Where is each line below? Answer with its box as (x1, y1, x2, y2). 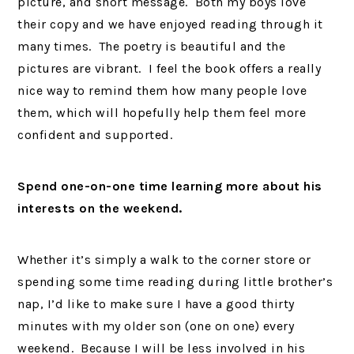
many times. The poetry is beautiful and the (17, 39, 286, 54)
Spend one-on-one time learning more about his (17, 179, 322, 194)
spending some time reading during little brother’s (17, 274, 333, 289)
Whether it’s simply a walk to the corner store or (17, 252, 311, 267)
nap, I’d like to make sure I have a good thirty (17, 296, 295, 311)
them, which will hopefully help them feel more (17, 105, 307, 120)
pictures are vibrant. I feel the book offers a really (17, 61, 322, 76)
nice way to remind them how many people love (17, 83, 307, 98)
